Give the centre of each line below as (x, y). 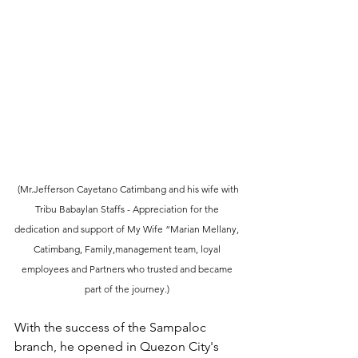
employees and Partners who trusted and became (128, 268)
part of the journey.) (128, 288)
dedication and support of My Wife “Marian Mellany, (128, 229)
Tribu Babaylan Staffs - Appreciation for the (128, 209)
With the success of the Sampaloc (112, 327)
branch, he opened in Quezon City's (118, 346)
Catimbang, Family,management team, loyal (128, 249)
